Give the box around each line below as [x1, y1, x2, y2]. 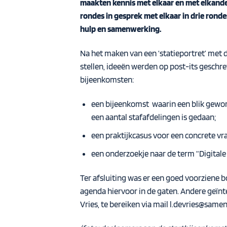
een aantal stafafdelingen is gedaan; [91, 111, 216, 122]
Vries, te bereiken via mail [80, 199, 170, 209]
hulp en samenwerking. [80, 23, 163, 34]
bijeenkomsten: [80, 74, 134, 85]
